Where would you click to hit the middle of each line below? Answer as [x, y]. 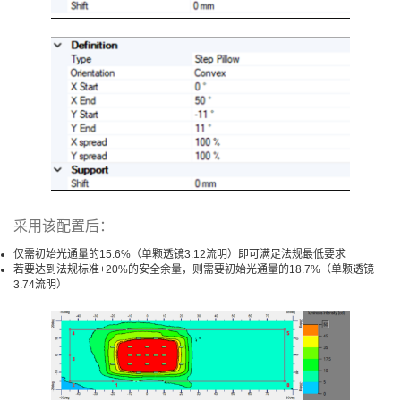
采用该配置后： [64, 226]
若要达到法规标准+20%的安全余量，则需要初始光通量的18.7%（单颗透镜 [194, 270]
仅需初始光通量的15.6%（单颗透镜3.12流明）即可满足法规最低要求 [179, 255]
